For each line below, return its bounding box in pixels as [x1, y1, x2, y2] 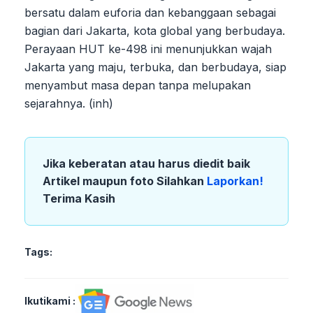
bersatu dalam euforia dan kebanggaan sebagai [24, 5, 276, 20]
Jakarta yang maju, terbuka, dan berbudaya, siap [24, 59, 286, 74]
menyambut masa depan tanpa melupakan [24, 78, 251, 92]
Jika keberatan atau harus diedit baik [43, 156, 250, 170]
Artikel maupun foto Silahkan [43, 173, 207, 188]
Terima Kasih [43, 191, 115, 205]
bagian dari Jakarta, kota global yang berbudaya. [24, 23, 285, 38]
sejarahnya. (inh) [24, 96, 113, 110]
